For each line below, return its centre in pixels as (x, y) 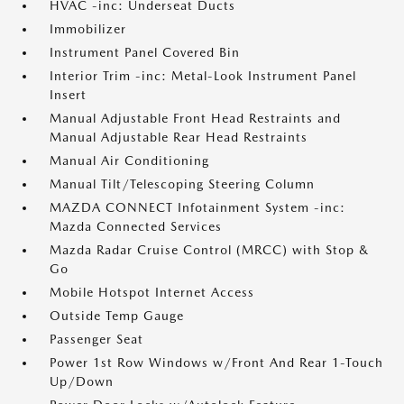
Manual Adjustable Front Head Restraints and (195, 118)
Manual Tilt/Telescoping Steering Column (182, 184)
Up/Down (82, 381)
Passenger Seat (96, 339)
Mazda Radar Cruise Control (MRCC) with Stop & (209, 250)
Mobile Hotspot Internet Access (152, 292)
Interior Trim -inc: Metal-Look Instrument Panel (203, 76)
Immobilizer (88, 29)
